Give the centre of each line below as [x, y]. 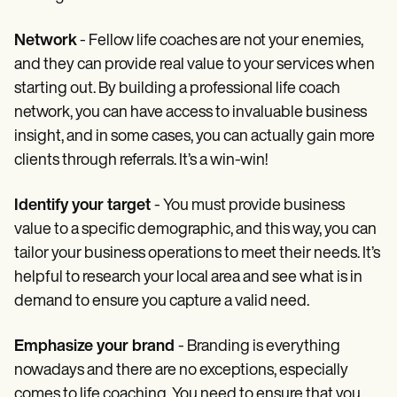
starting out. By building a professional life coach [177, 90]
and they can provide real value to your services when [195, 66]
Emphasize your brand [96, 347]
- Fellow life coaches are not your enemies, [220, 42]
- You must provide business [249, 206]
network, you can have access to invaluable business [191, 113]
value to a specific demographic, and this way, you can [195, 230]
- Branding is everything [259, 347]
